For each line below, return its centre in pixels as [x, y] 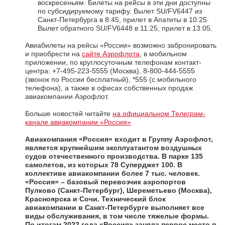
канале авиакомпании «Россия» [78, 122]
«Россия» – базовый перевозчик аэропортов [105, 182]
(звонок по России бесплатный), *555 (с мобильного [111, 80]
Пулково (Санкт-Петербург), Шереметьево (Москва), [119, 191]
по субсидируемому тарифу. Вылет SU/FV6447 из [120, 11]
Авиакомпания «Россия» [69, 139]
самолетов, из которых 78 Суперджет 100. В [104, 165]
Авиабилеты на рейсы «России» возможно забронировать [121, 45]
